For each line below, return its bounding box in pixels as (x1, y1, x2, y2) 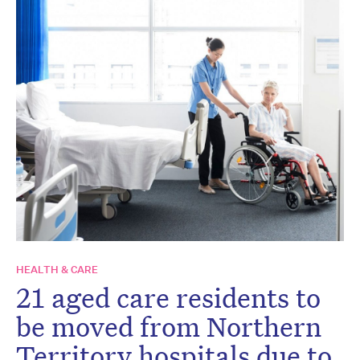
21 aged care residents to (16, 279, 321, 315)
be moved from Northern (16, 308, 321, 344)
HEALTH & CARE (16, 262, 98, 276)
